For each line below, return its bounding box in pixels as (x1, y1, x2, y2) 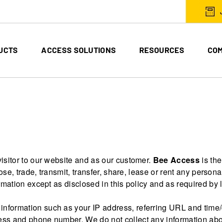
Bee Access (153, 154, 200, 166)
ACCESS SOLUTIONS (41, 45, 116, 55)
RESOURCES (139, 45, 184, 55)
